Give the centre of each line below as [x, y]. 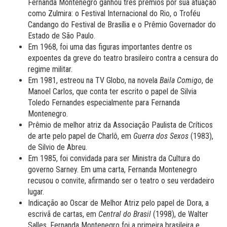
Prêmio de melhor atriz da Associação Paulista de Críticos [120, 125]
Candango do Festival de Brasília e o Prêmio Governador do [122, 24]
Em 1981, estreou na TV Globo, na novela [94, 80]
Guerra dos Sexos [161, 136]
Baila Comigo [181, 80]
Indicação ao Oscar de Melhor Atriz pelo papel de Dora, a [118, 203]
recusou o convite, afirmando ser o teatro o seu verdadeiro [121, 180]
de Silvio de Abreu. [58, 147]
